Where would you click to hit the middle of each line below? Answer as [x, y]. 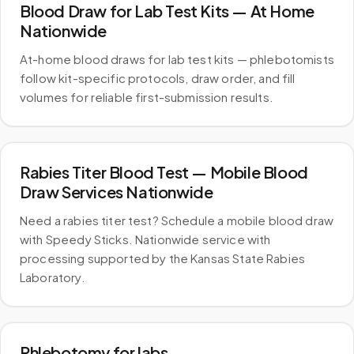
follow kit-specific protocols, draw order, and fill [158, 78]
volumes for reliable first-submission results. [147, 97]
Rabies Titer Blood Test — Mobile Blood [164, 172]
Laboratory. [53, 277]
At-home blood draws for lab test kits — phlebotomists [177, 59]
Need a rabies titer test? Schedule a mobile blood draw [177, 220]
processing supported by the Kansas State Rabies [163, 258]
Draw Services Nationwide [117, 192]
